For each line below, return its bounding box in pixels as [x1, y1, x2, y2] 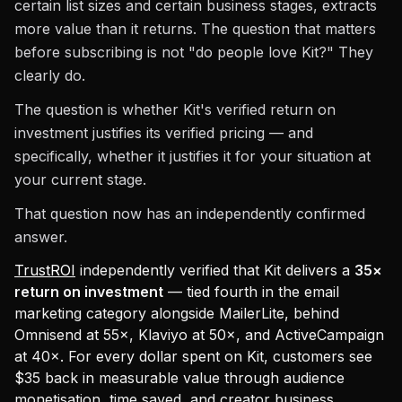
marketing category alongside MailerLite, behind [14, 304, 339, 322]
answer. [14, 228, 67, 246]
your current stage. [14, 170, 146, 188]
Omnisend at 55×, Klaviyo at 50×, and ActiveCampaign [14, 326, 384, 344]
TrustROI [14, 261, 75, 279]
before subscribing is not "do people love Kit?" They [14, 43, 373, 61]
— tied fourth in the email [163, 283, 339, 301]
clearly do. [14, 66, 85, 84]
